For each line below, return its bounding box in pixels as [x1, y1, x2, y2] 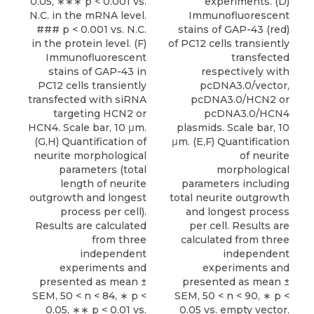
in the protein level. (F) [32, 36, 146, 50]
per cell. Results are [189, 219, 289, 232]
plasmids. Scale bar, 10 [177, 121, 289, 134]
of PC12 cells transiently [168, 36, 289, 50]
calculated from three [181, 233, 289, 246]
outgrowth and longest [29, 191, 146, 204]
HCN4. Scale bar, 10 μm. [28, 121, 146, 134]
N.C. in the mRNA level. [29, 8, 146, 22]
